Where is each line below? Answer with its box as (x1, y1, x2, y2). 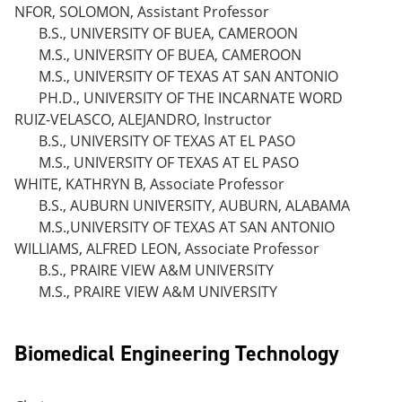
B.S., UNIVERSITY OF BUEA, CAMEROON (39, 23, 298, 43)
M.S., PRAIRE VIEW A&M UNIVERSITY (39, 282, 277, 301)
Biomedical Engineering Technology (14, 339, 339, 368)
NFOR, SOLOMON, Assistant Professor (14, 2, 269, 22)
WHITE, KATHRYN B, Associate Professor (14, 174, 284, 194)
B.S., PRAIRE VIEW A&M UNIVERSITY (39, 260, 274, 280)
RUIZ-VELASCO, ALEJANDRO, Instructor (14, 109, 272, 129)
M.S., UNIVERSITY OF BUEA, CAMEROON (39, 45, 301, 65)
